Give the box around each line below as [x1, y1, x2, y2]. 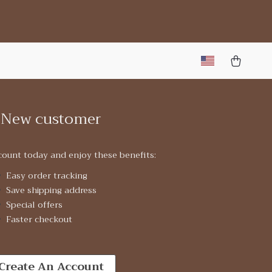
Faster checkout [5, 212, 72, 226]
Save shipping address [5, 183, 97, 197]
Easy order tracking [5, 168, 87, 183]
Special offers [5, 197, 63, 212]
